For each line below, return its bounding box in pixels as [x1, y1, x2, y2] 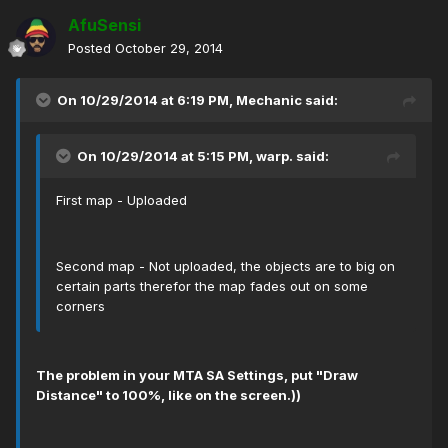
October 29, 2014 [115, 40, 223, 57]
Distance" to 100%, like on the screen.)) [36, 387, 301, 404]
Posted [68, 40, 115, 57]
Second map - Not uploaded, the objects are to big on [56, 258, 395, 275]
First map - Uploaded [56, 192, 187, 209]
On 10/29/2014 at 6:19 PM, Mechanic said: [57, 92, 338, 109]
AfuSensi [68, 15, 141, 36]
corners [56, 298, 105, 315]
